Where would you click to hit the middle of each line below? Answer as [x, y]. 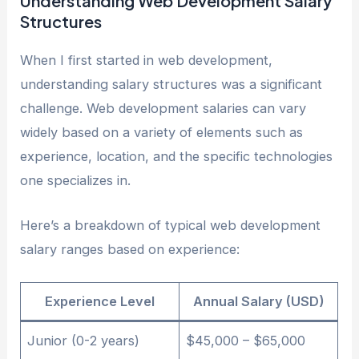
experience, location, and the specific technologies [177, 156]
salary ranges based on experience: [130, 250]
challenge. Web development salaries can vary [163, 108]
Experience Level [100, 302]
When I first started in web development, [147, 60]
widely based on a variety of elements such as [162, 132]
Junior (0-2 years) [84, 341]
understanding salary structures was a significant [171, 84]
